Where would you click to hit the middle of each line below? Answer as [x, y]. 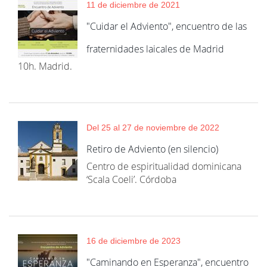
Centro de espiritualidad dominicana [164, 166]
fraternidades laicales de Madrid [155, 49]
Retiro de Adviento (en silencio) [152, 149]
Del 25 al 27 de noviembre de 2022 [153, 128]
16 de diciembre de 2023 [133, 241]
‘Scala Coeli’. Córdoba [131, 179]
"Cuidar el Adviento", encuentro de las [167, 26]
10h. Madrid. [45, 66]
